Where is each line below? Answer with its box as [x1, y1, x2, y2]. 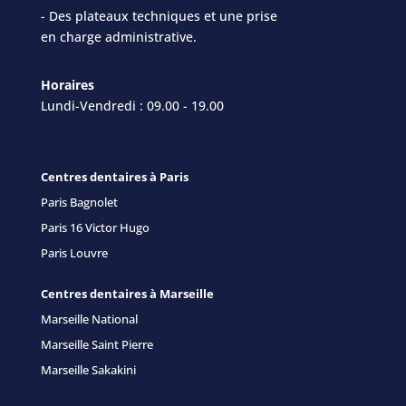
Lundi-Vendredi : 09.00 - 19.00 [40, 96, 224, 114]
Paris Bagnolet [40, 193, 118, 210]
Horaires [40, 75, 94, 93]
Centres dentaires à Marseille [40, 285, 214, 302]
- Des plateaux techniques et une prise [40, 6, 277, 24]
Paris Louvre [40, 244, 108, 261]
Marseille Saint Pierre [40, 335, 153, 353]
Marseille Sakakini [40, 361, 136, 378]
